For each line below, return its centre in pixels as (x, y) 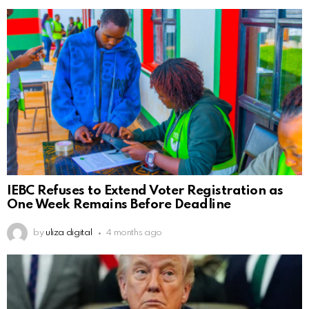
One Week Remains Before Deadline (119, 205)
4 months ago (134, 233)
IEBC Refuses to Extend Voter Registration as (145, 191)
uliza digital (69, 233)
